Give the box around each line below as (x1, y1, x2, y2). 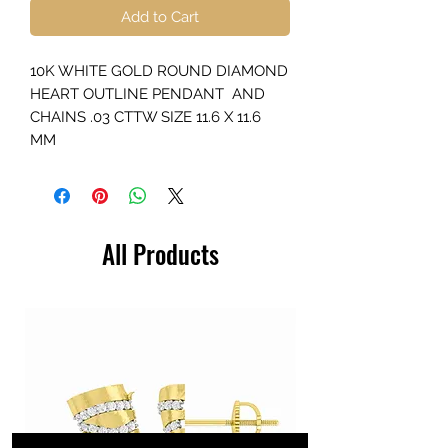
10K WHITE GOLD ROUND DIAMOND (30, 61, 288, 80)
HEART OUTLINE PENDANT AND (30, 84, 265, 103)
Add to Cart (121, 7, 199, 26)
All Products (101, 234, 219, 272)
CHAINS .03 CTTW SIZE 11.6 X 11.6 (30, 107, 261, 126)
